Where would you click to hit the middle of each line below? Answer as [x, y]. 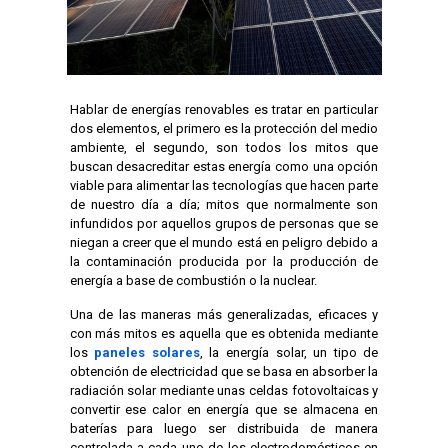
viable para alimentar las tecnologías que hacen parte [224, 185]
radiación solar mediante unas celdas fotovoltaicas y [224, 390]
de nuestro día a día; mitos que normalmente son [224, 204]
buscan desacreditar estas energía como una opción [224, 166]
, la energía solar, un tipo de [289, 352]
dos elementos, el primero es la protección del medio [224, 128]
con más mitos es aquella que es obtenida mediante [224, 333]
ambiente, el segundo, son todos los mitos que [224, 147]
